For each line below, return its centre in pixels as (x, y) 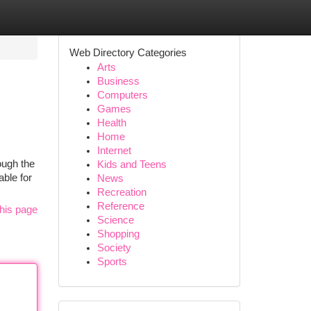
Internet (114, 151)
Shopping (118, 234)
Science (115, 220)
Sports (112, 262)
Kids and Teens (132, 165)
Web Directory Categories (128, 53)
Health (111, 123)
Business (118, 81)
